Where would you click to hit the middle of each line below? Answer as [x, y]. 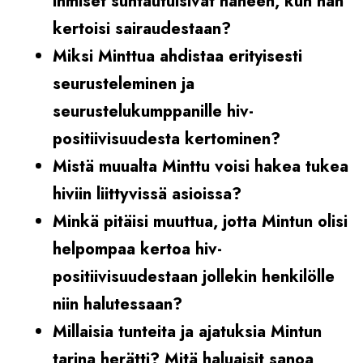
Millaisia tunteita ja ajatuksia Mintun [187, 331]
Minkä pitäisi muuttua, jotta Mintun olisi [200, 221]
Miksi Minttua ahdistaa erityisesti [177, 56]
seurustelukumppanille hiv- [153, 111]
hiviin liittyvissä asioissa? [147, 194]
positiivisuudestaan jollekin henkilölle [194, 276]
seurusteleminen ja [124, 83]
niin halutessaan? [117, 304]
